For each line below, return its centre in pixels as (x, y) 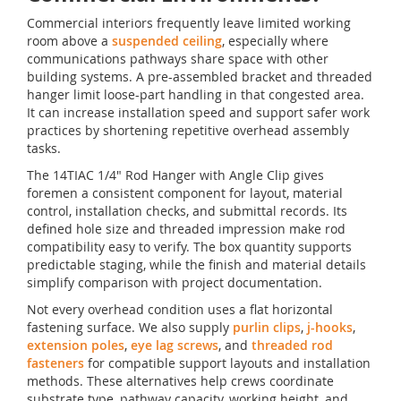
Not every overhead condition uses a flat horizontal (180, 310)
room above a (69, 41)
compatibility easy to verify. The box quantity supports (189, 247)
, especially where (275, 41)
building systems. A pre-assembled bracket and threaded (200, 77)
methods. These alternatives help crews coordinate (180, 381)
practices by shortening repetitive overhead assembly (188, 131)
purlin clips (267, 328)
